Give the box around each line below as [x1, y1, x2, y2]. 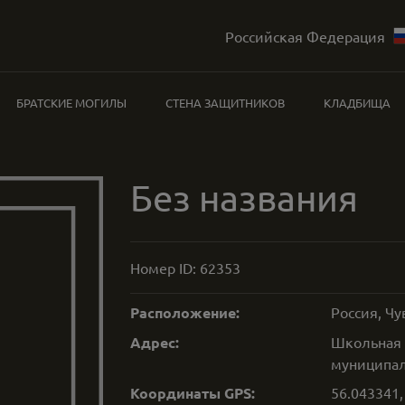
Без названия [130, 176, 358, 219]
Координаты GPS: [130, 383, 255, 402]
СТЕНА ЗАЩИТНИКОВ [165, 95, 285, 110]
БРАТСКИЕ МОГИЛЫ [16, 95, 127, 110]
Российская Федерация [224, 26, 385, 45]
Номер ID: [130, 259, 200, 277]
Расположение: [130, 303, 240, 322]
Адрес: [130, 333, 179, 352]
